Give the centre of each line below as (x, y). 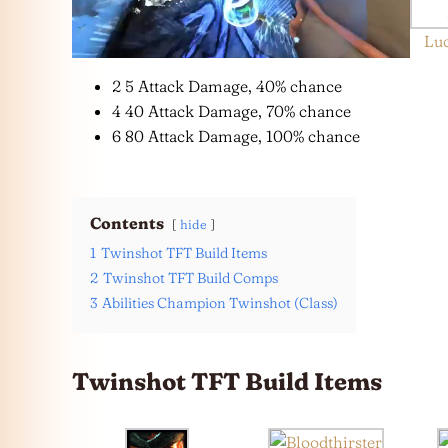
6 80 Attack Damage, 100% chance (236, 136)
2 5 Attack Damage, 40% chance (227, 86)
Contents (127, 223)
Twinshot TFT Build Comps (190, 278)
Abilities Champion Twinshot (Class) (220, 303)
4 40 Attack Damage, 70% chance (231, 111)
